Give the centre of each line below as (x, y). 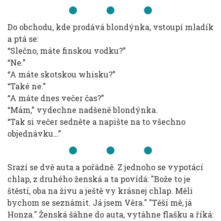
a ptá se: (23, 39)
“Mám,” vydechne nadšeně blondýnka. (83, 110)
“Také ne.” (27, 86)
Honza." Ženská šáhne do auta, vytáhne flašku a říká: (110, 214)
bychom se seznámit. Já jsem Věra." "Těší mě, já (100, 203)
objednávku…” (34, 133)
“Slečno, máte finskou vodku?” (67, 51)
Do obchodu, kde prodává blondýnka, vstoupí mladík (110, 27)
